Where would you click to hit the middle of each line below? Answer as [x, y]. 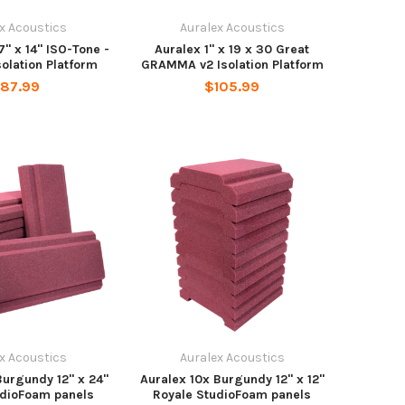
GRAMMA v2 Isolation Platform [232, 64]
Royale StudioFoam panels [232, 394]
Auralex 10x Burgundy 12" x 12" [232, 379]
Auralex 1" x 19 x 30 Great [232, 49]
